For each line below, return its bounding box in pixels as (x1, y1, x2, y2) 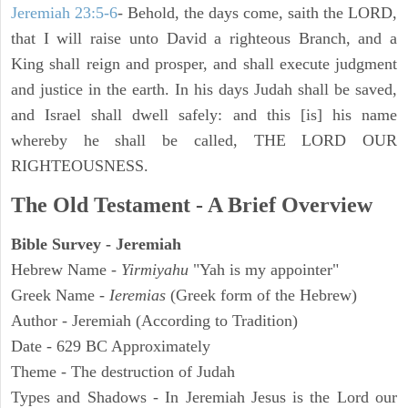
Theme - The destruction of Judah (11, 362, 235, 382)
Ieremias (109, 286, 166, 305)
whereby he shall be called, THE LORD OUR (11, 131, 397, 150)
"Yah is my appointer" (193, 260, 339, 280)
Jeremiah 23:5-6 (11, 4, 117, 23)
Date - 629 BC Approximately (11, 337, 210, 356)
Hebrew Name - (11, 260, 121, 280)
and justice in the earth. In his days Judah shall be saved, (11, 80, 397, 99)
